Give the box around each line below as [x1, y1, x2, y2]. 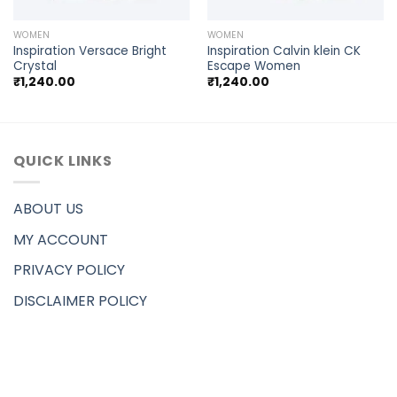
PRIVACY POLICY [13, 260, 125, 281]
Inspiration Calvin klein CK [206, 42, 361, 59]
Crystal [12, 57, 57, 74]
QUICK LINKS [13, 150, 113, 171]
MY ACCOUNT [13, 229, 108, 250]
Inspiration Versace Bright [12, 42, 167, 59]
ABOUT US [13, 198, 83, 220]
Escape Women [206, 57, 300, 74]
